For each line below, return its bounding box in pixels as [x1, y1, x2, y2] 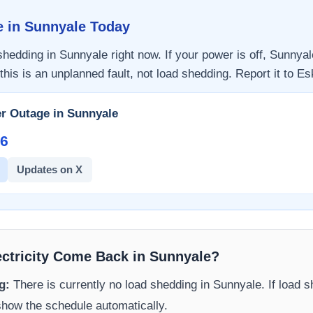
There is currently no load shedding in [10, 278, 214, 292]
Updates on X [17, 163, 83, 176]
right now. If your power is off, [107, 48, 270, 61]
